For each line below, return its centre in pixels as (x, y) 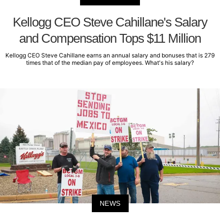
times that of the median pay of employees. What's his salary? (110, 62)
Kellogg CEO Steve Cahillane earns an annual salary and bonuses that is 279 (110, 55)
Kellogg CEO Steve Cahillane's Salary (110, 22)
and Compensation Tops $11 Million (110, 38)
